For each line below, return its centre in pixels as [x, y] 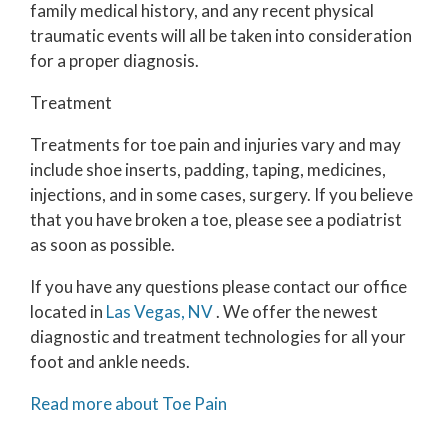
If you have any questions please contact [182, 286]
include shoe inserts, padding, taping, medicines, [208, 169]
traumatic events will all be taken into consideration [221, 35]
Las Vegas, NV [159, 311]
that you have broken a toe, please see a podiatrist [216, 219]
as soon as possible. [102, 244]
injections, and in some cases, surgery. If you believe [221, 194]
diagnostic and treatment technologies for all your [218, 336]
